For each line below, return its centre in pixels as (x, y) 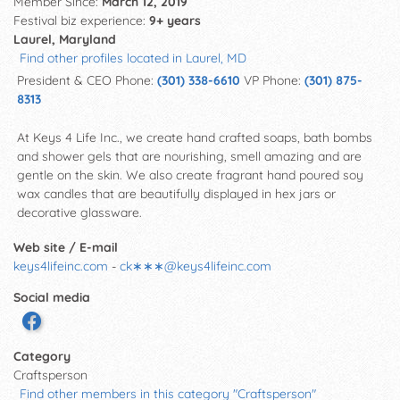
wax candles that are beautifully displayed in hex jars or (176, 193)
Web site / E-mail (66, 247)
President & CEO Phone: (87, 80)
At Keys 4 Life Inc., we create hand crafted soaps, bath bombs (195, 137)
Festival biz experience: (81, 20)
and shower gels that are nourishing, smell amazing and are (189, 156)
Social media (52, 297)
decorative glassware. (79, 212)
